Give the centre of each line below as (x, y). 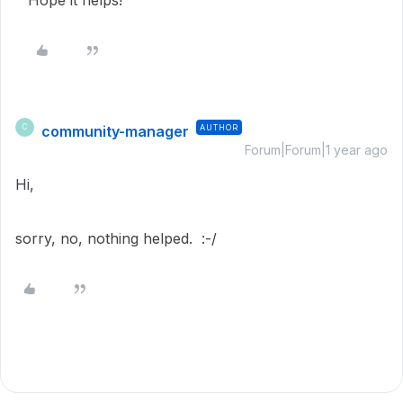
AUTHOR (219, 127)
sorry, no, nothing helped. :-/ (116, 238)
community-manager (115, 131)
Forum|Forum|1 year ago (316, 149)
